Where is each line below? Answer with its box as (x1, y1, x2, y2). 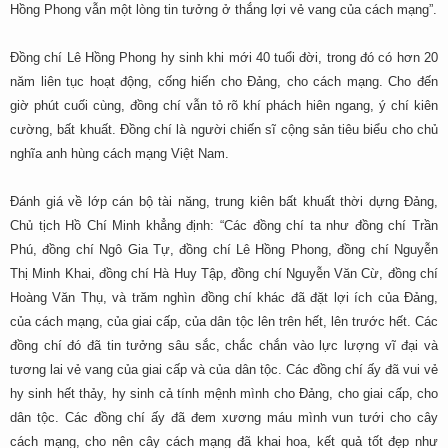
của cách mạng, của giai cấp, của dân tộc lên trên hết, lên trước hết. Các (10, 314, 438, 329)
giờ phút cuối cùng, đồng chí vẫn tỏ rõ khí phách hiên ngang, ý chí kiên (10, 98, 438, 113)
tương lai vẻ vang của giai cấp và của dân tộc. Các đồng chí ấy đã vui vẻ (10, 362, 438, 377)
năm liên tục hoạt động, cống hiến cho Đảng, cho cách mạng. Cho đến (10, 74, 438, 89)
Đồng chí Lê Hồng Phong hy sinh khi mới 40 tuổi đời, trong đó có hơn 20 (10, 50, 438, 65)
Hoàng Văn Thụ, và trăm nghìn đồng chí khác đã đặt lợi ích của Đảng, (10, 290, 438, 305)
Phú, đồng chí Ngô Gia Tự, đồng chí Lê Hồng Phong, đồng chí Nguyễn (10, 242, 438, 257)
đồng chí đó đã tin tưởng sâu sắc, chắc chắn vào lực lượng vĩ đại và (10, 338, 438, 353)
